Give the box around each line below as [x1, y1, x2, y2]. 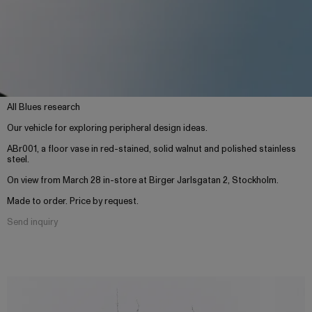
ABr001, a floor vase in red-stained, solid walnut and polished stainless [7, 143, 296, 156]
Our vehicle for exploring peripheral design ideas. [7, 122, 208, 135]
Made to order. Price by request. [7, 195, 139, 208]
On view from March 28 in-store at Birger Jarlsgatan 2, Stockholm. [7, 174, 279, 187]
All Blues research [7, 101, 80, 114]
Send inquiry [7, 216, 58, 229]
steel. [7, 153, 29, 166]
